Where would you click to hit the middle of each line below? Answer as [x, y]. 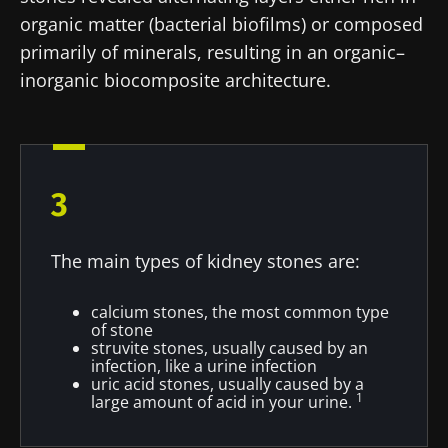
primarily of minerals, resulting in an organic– [212, 51]
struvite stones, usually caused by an [229, 347]
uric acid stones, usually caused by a [227, 383]
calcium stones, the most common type [240, 311]
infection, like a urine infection [204, 365]
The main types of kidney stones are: [205, 260]
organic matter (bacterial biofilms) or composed [221, 23]
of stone [122, 329]
